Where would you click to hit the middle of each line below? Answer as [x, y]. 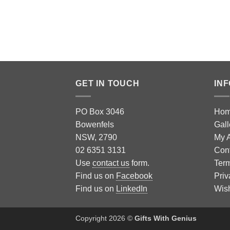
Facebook [134, 176]
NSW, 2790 [96, 137]
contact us [111, 163]
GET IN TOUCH [108, 84]
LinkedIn [132, 188]
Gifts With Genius [166, 218]
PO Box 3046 [100, 111]
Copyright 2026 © [105, 218]
